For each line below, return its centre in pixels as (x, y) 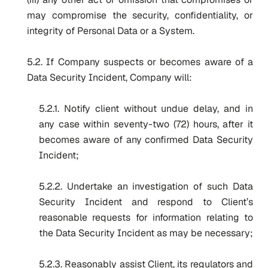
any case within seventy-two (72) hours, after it (146, 124)
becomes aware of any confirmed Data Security (146, 140)
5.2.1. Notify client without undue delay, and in (146, 109)
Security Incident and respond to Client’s (146, 202)
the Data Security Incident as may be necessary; (146, 233)
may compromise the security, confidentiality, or (140, 15)
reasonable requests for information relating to (146, 217)
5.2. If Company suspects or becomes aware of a (140, 62)
